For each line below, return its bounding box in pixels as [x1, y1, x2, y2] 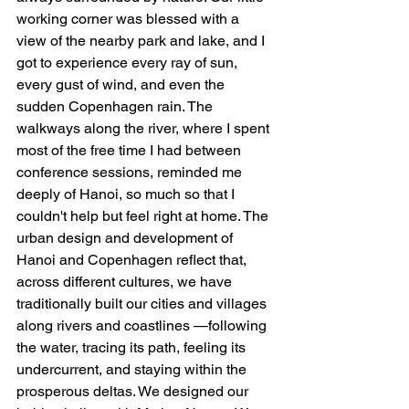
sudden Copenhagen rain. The [16, 98, 216, 116]
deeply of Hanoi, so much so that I [16, 185, 238, 204]
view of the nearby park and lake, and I [16, 32, 268, 50]
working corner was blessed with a [16, 10, 243, 28]
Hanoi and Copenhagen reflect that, [16, 251, 250, 269]
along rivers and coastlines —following [16, 317, 270, 335]
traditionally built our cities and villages [16, 295, 270, 313]
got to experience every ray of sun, [16, 54, 241, 72]
